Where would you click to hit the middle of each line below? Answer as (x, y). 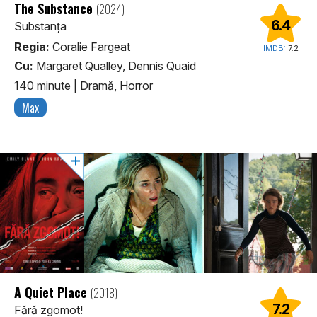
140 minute (44, 85)
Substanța (40, 27)
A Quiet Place (52, 292)
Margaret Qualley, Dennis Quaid (115, 66)
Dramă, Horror (116, 85)
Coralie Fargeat (90, 47)
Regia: (32, 47)
